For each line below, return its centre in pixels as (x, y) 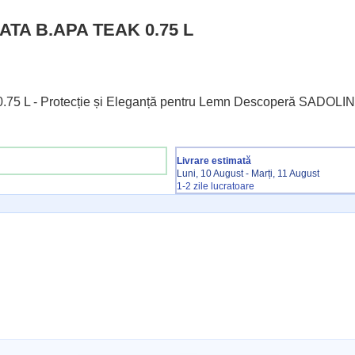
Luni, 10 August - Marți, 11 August (248, 174)
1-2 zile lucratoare (216, 186)
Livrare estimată (214, 161)
